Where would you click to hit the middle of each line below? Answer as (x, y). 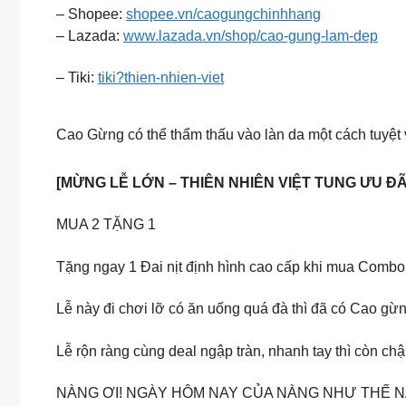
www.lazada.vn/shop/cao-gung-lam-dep (251, 35)
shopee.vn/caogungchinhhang (223, 14)
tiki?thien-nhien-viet (161, 78)
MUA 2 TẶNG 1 (106, 225)
